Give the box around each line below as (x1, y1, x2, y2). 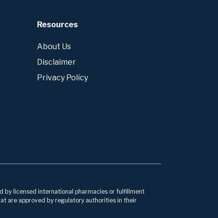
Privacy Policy (37, 73, 88, 83)
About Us (37, 42, 71, 52)
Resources (37, 19, 78, 29)
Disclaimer (37, 57, 76, 67)
